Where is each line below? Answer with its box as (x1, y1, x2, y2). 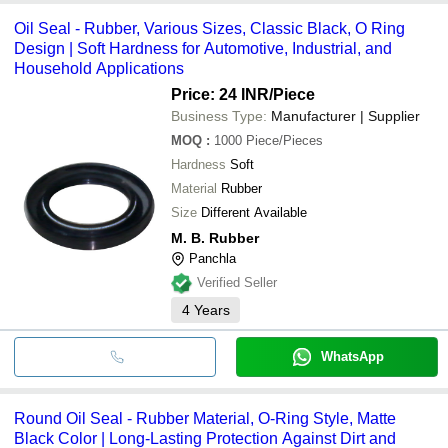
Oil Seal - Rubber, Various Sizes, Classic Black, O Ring (14, 19, 405, 37)
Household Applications (14, 59, 184, 77)
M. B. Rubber (171, 229, 259, 246)
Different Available (201, 204, 307, 220)
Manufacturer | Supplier (271, 107, 420, 124)
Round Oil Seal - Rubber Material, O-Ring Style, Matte (14, 409, 396, 427)
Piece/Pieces (246, 132, 323, 148)
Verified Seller (197, 274, 277, 290)
